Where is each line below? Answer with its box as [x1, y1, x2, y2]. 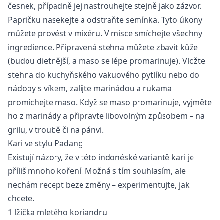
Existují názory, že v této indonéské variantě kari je [8, 152, 194, 163]
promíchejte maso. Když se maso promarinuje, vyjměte [8, 97, 212, 108]
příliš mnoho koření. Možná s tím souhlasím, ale [8, 165, 186, 177]
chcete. [8, 193, 34, 204]
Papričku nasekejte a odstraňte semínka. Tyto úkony [8, 14, 202, 26]
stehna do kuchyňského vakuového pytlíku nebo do [8, 69, 199, 81]
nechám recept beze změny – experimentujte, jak [8, 179, 190, 191]
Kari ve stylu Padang [8, 138, 83, 149]
